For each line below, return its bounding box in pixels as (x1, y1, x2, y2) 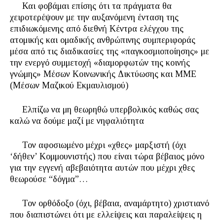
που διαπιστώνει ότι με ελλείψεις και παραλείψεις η (10, 210, 202, 220)
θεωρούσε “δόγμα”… (10, 174, 88, 184)
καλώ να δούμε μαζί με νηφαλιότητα (10, 116, 144, 126)
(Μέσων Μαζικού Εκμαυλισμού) (10, 80, 128, 90)
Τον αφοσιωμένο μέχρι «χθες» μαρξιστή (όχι (10, 140, 186, 150)
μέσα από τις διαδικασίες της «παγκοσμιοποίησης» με (10, 46, 209, 56)
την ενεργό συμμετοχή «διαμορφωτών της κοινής (10, 58, 190, 68)
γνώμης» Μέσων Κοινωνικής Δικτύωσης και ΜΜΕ (10, 69, 196, 79)
